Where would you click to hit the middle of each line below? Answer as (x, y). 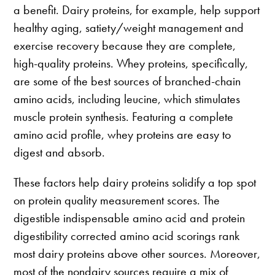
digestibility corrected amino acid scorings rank (127, 236)
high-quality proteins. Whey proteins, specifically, (131, 64)
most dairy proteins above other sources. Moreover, (137, 254)
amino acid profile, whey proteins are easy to (122, 135)
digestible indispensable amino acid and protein (130, 218)
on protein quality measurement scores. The (117, 200)
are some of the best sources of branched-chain (127, 81)
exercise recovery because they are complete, (125, 46)
